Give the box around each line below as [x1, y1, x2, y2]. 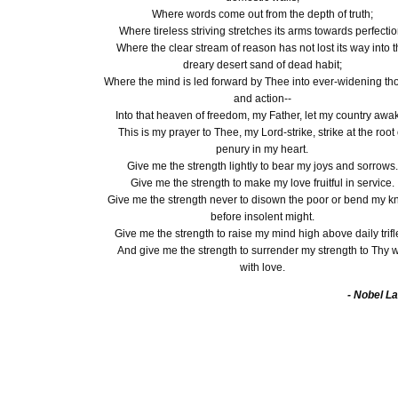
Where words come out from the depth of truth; [151, 8, 373, 20]
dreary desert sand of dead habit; [182, 59, 342, 71]
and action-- [233, 92, 291, 105]
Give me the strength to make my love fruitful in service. [130, 177, 394, 189]
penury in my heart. [216, 143, 308, 155]
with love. [239, 261, 285, 274]
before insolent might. [210, 211, 314, 223]
